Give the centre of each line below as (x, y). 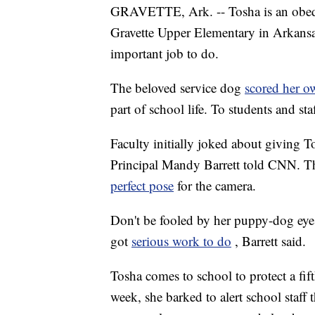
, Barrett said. (270, 241)
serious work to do (181, 241)
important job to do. (165, 53)
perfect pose (142, 186)
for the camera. (217, 186)
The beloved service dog (178, 88)
